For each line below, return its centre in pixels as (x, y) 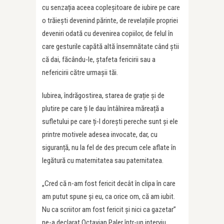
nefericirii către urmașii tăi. (80, 72)
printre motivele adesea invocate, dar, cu (100, 134)
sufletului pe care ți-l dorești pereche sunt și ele (110, 121)
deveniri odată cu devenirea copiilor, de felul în (107, 33)
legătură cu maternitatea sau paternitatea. (103, 160)
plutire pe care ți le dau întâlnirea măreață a (103, 108)
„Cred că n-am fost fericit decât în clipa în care (109, 183)
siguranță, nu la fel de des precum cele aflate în (109, 147)
